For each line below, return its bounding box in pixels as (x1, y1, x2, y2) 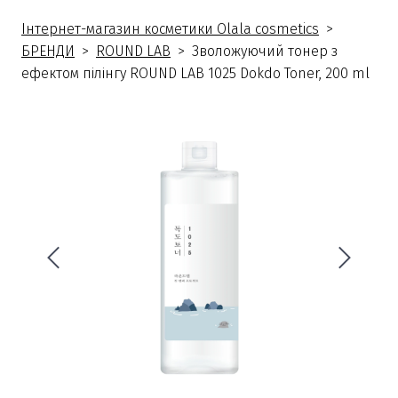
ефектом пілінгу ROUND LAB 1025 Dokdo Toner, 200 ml (21, 64, 370, 82)
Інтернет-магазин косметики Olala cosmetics (21, 20, 319, 37)
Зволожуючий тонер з (192, 42, 338, 60)
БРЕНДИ (21, 42, 75, 60)
